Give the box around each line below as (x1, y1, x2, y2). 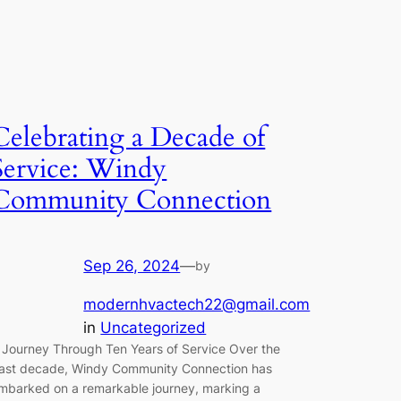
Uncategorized (100, 318, 207, 337)
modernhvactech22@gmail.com (83, 294, 311, 313)
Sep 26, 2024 (83, 256, 181, 275)
